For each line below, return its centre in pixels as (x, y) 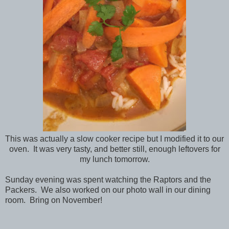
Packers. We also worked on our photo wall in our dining (108, 190)
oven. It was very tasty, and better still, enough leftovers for (114, 149)
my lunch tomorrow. (114, 159)
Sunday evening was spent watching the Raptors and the (108, 179)
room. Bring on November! (54, 200)
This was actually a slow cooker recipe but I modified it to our (114, 139)
